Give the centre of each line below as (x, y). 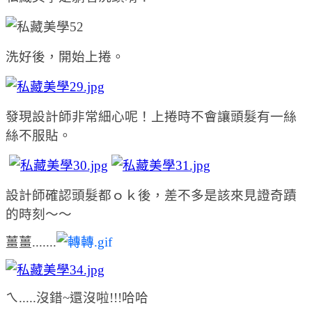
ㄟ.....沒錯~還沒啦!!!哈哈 (77, 297)
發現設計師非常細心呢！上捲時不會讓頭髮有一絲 (151, 116)
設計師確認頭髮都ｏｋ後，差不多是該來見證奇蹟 (151, 195)
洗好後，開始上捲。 (65, 56)
